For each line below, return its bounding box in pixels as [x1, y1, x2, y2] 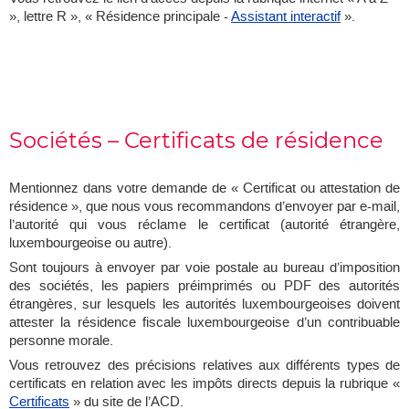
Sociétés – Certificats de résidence [9, 127, 383, 154]
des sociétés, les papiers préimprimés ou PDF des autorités [9, 277, 400, 296]
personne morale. [9, 331, 113, 351]
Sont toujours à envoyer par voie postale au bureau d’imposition [9, 258, 400, 278]
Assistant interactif [231, 7, 341, 26]
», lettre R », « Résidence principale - [9, 7, 231, 26]
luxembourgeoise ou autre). [9, 234, 172, 253]
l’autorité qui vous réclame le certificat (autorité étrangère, [9, 215, 400, 235]
